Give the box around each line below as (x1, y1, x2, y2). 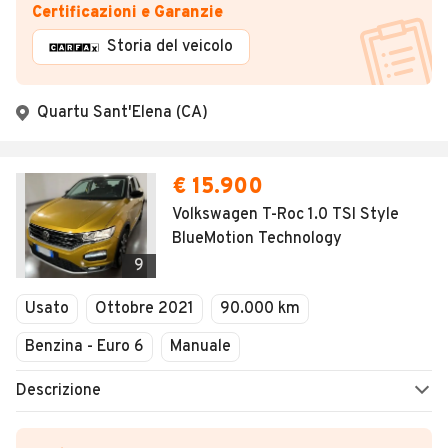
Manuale (170, 337, 231, 358)
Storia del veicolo (107, 37, 233, 58)
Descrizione (16, 381, 101, 402)
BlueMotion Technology (172, 229, 342, 250)
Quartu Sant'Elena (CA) (37, 103, 208, 124)
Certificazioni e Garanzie (32, 3, 223, 24)
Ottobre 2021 (95, 299, 194, 320)
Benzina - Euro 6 (25, 337, 144, 358)
